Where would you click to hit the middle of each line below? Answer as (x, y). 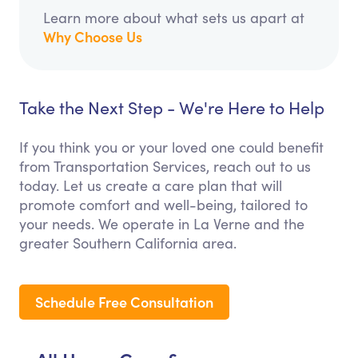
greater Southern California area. (128, 243)
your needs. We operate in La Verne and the (162, 224)
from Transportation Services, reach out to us (165, 167)
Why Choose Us (93, 37)
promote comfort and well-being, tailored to (163, 205)
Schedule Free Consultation (124, 302)
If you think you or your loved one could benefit (171, 147)
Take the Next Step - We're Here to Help (172, 108)
